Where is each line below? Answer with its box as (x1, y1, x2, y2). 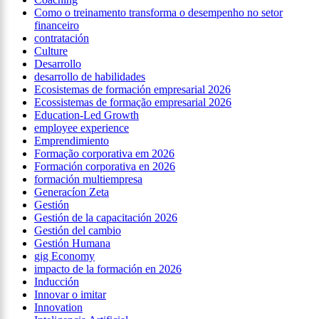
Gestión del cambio (34, 224, 121, 237)
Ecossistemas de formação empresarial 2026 (34, 96, 231, 109)
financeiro (34, 19, 79, 32)
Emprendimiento (34, 135, 109, 147)
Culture (34, 45, 68, 58)
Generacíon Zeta (34, 186, 109, 199)
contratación (34, 32, 89, 45)
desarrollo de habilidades (34, 70, 145, 83)
